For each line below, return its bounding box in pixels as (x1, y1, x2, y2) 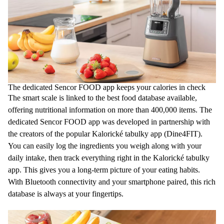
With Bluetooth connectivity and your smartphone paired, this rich (8, 177, 215, 186)
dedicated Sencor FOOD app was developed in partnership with (8, 117, 210, 126)
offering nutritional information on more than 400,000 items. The (8, 105, 212, 114)
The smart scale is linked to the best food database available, (8, 93, 197, 102)
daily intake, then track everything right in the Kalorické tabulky (8, 153, 209, 162)
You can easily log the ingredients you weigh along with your (8, 141, 201, 150)
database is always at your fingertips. (8, 189, 123, 198)
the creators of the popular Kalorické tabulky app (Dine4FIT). (8, 129, 202, 138)
